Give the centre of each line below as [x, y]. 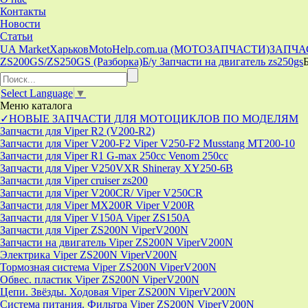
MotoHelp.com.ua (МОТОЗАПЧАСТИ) [179, 49]
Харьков [69, 49]
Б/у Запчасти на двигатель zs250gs [223, 62]
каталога [51, 106]
